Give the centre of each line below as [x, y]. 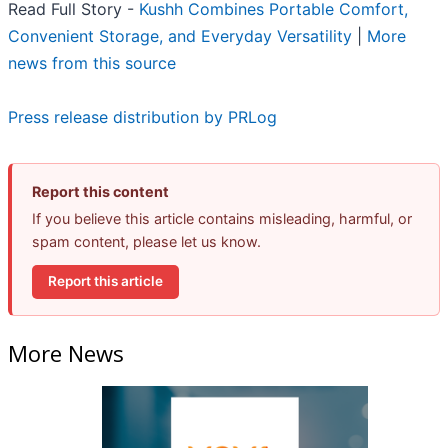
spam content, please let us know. [146, 241]
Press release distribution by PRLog [142, 116]
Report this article [105, 281]
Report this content [100, 191]
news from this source [92, 62]
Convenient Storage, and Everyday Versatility [180, 35]
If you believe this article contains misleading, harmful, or [222, 218]
